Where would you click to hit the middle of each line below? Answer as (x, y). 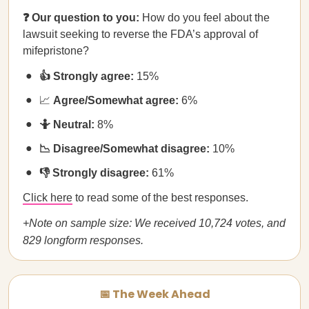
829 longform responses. (83, 240)
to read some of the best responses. (160, 198)
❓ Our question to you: (82, 18)
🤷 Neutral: (68, 124)
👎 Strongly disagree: (96, 173)
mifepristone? (56, 51)
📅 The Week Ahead (154, 294)
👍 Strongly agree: (88, 76)
